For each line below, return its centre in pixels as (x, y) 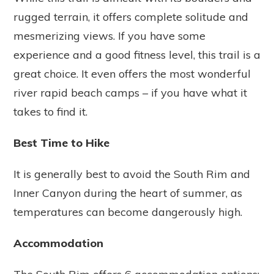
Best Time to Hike (61, 143)
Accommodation (58, 243)
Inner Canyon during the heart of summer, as (128, 193)
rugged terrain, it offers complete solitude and (131, 17)
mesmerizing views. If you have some (109, 35)
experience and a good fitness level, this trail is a (137, 54)
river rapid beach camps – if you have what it (130, 92)
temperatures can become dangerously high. (128, 212)
